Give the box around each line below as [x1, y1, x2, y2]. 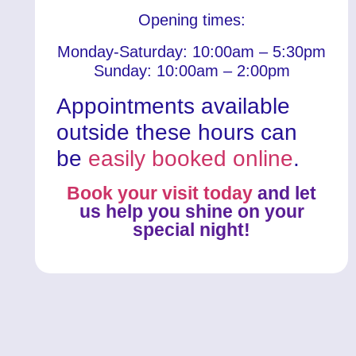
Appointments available [56, 93, 291, 118]
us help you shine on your [79, 200, 304, 222]
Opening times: [137, 10, 246, 29]
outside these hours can [56, 119, 298, 145]
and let [253, 182, 317, 203]
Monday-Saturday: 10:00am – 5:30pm [57, 42, 327, 60]
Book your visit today [67, 182, 253, 203]
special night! [133, 219, 251, 240]
